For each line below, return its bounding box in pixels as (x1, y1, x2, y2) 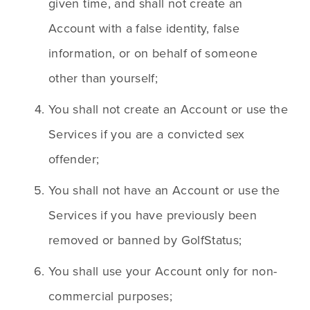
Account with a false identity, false (48, 19, 239, 37)
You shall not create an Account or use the (48, 100, 289, 118)
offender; (48, 150, 100, 168)
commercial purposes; (48, 287, 173, 305)
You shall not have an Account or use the (48, 181, 280, 199)
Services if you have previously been (48, 206, 257, 224)
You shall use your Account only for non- (48, 262, 277, 280)
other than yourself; (48, 69, 158, 87)
